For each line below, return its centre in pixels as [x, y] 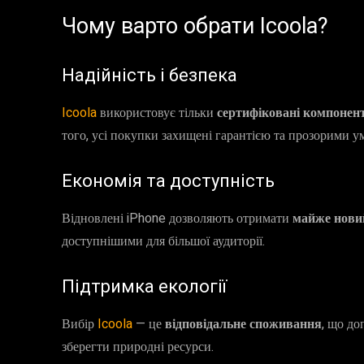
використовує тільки [158, 113]
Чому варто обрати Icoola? [195, 26]
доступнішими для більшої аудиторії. [163, 241]
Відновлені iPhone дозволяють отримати [177, 219]
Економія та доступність [168, 181]
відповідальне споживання [243, 324]
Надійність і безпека [149, 75]
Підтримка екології [144, 286]
